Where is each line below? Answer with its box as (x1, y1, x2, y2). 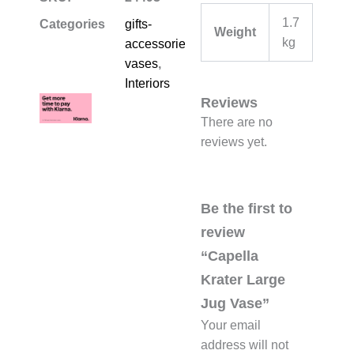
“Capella (201, 247, 258, 265)
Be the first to (201, 200, 292, 217)
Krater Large (201, 271, 285, 288)
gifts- (125, 17, 152, 31)
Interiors (125, 76, 170, 90)
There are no (201, 115, 273, 129)
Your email (201, 318, 261, 333)
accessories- (125, 36, 196, 51)
